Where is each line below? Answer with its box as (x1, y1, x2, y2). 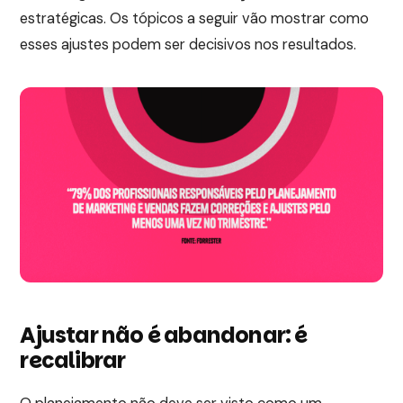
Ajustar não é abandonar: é (20, 320, 308, 351)
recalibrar (20, 345, 126, 376)
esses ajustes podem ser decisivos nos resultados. (20, 35, 357, 55)
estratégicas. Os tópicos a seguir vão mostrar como (20, 9, 370, 29)
